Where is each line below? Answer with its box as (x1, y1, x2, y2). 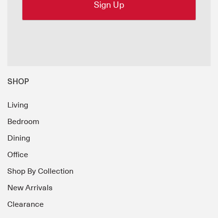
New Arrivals (7, 183, 53, 192)
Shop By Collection (7, 166, 73, 176)
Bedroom (7, 117, 39, 126)
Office (7, 150, 28, 159)
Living (7, 100, 28, 109)
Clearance (7, 200, 44, 209)
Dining (7, 133, 30, 143)
